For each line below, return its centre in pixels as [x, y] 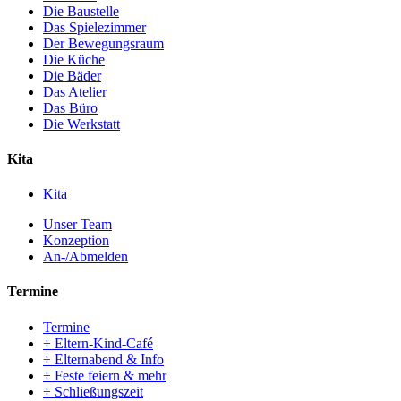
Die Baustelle [81, 11]
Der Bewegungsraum [103, 43]
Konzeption [76, 241]
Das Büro [70, 107]
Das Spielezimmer [94, 27]
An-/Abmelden [85, 257]
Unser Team [77, 225]
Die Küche [74, 59]
